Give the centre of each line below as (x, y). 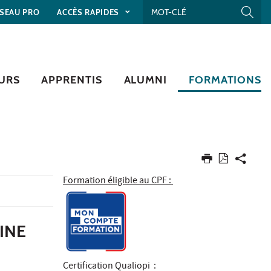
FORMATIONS (225, 80)
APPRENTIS (72, 80)
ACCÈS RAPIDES (89, 12)
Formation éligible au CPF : (118, 181)
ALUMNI (145, 80)
